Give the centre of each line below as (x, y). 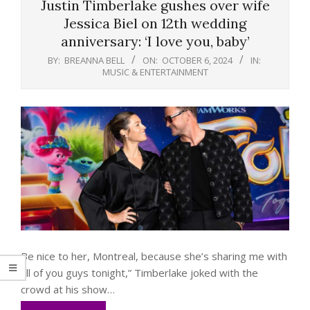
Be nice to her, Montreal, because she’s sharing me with (154, 256)
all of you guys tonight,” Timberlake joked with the (139, 273)
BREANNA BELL (94, 61)
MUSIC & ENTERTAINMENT (155, 72)
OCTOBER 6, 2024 (197, 61)
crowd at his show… (68, 290)
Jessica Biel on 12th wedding (155, 24)
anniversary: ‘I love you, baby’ (155, 42)
